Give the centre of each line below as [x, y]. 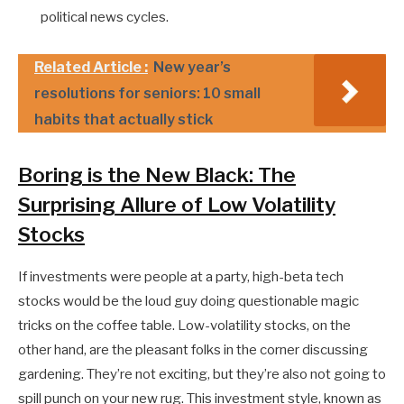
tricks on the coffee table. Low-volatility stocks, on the [184, 325]
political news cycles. [105, 18]
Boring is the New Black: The [157, 174]
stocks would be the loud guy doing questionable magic [188, 301]
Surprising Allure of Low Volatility [177, 204]
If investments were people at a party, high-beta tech [181, 276]
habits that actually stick [124, 120]
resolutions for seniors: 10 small [147, 94]
